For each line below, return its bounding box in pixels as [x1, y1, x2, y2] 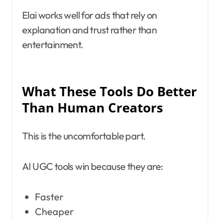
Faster [34, 190, 63, 203]
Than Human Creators [22, 99, 163, 116]
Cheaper [34, 205, 74, 218]
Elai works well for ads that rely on [22, 8, 157, 21]
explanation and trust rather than [22, 23, 157, 36]
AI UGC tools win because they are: [22, 160, 163, 172]
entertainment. [22, 38, 83, 51]
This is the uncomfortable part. [22, 129, 146, 142]
